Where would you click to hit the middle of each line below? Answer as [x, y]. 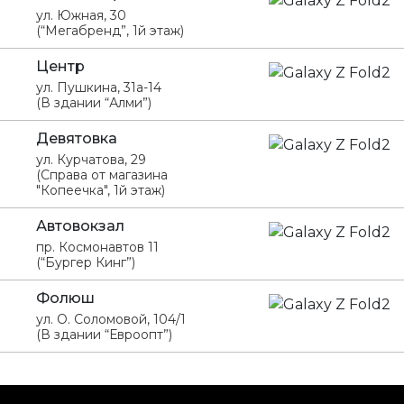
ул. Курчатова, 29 [91, 160]
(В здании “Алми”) [94, 103]
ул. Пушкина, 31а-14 [99, 87]
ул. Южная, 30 [81, 15]
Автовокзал [80, 226]
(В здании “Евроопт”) [104, 335]
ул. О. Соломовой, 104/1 [111, 319]
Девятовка [77, 138]
